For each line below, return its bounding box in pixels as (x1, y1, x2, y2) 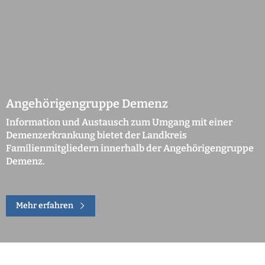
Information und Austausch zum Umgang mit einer (6, 117, 232, 128)
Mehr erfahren (15, 200, 73, 211)
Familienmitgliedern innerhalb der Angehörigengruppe (6, 143, 254, 154)
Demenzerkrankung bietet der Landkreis (6, 130, 187, 141)
